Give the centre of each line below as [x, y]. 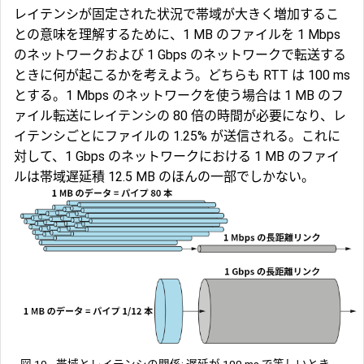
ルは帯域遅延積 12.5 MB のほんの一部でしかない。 [164, 177]
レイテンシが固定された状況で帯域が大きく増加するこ [176, 15]
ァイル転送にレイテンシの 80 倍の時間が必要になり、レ [180, 116]
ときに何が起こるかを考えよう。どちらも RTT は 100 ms [182, 76]
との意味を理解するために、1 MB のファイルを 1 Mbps [177, 35]
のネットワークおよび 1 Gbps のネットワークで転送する [180, 55]
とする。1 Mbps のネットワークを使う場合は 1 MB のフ [179, 96]
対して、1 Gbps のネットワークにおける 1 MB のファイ [177, 157]
